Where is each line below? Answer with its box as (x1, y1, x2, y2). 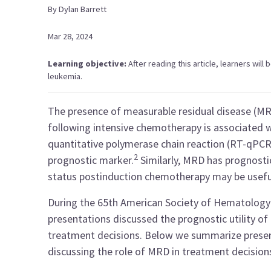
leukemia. (48, 71, 83, 82)
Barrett (80, 4, 107, 15)
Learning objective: (48, 58, 129, 69)
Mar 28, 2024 (48, 31, 93, 42)
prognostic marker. (48, 153, 134, 167)
